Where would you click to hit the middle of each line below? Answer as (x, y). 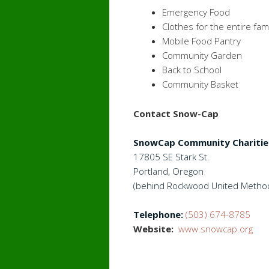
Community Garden (202, 55)
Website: (153, 229)
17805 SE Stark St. (171, 157)
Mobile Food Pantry (201, 41)
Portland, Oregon (168, 171)
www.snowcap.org (216, 229)
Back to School (192, 70)
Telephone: (158, 214)
